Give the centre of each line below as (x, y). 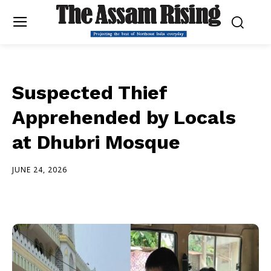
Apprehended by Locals (124, 117)
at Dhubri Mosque (96, 142)
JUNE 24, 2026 (40, 169)
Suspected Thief (90, 92)
